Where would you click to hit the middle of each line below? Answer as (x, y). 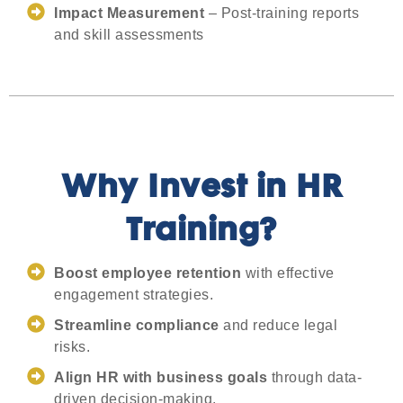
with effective (288, 273)
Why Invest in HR (201, 188)
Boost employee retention (148, 273)
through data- (314, 377)
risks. (72, 347)
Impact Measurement (129, 13)
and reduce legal (278, 325)
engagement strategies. (134, 295)
